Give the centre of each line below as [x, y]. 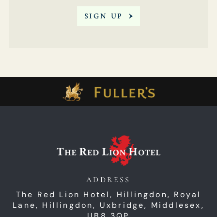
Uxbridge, [125, 205]
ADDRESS [108, 179]
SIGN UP [104, 16]
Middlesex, [178, 205]
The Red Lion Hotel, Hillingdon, [93, 194]
